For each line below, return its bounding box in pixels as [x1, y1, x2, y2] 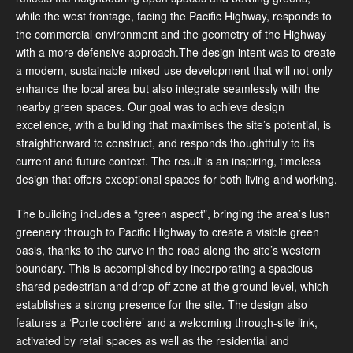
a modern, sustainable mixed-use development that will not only [16, 61, 333, 78]
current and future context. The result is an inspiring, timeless [16, 152, 321, 169]
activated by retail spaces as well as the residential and [16, 332, 289, 348]
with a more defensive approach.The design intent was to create [16, 43, 336, 60]
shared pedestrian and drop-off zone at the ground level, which [16, 277, 329, 294]
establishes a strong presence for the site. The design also [16, 295, 307, 312]
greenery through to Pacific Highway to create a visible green [16, 223, 319, 240]
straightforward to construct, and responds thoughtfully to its [16, 134, 314, 150]
